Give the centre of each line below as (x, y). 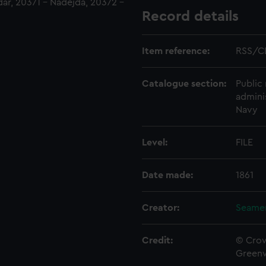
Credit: (157, 240)
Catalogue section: (184, 83)
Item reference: (176, 51)
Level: (155, 142)
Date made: (167, 175)
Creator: (161, 208)
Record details (190, 16)
